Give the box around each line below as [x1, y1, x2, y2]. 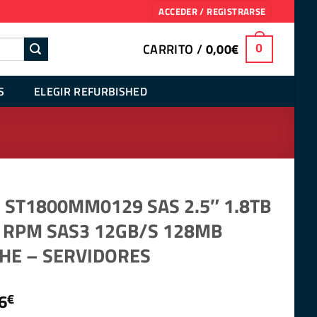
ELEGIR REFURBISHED [34, 82, 147, 100]
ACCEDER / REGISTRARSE [158, 4, 266, 18]
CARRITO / [142, 39, 206, 59]
